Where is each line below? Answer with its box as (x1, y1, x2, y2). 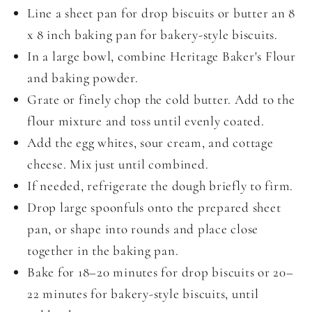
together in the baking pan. (27, 242, 179, 259)
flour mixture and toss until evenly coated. (27, 113, 265, 130)
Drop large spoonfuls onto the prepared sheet (27, 199, 281, 216)
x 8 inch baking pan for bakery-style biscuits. (27, 26, 278, 43)
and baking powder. (27, 70, 139, 86)
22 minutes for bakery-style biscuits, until (27, 286, 259, 302)
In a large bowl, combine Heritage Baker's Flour (27, 48, 296, 65)
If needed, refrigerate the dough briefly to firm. (27, 178, 294, 194)
